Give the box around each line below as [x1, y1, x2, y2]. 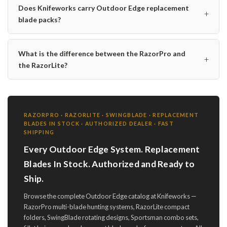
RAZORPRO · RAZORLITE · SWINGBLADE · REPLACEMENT [24, 111, 199, 118]
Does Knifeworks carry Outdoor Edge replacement [18, 3, 189, 12]
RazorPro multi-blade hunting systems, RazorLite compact [24, 202, 190, 211]
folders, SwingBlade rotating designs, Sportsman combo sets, [24, 213, 199, 221]
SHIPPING [24, 129, 55, 135]
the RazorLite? [18, 60, 67, 69]
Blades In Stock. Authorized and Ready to [24, 158, 195, 169]
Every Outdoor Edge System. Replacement [24, 143, 200, 155]
